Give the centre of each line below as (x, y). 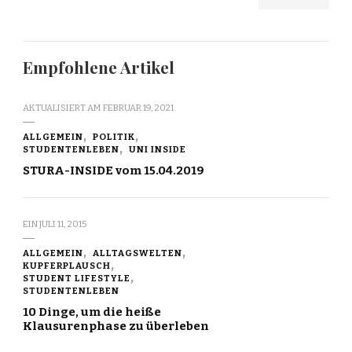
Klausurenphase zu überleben (116, 326)
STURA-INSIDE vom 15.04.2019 (114, 171)
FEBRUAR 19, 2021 (138, 108)
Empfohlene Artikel (99, 68)
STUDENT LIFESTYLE (77, 279)
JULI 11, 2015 (63, 224)
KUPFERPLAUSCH (67, 266)
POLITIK (114, 137)
